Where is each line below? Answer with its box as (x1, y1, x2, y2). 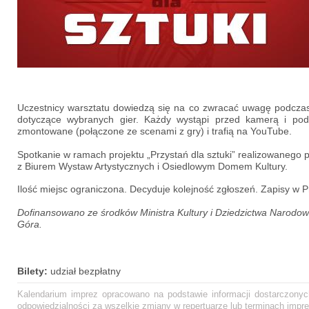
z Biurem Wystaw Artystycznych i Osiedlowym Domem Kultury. (17, 160, 288, 172)
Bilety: (17, 265, 50, 277)
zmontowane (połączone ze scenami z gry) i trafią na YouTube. (17, 125, 292, 137)
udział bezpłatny (50, 265, 121, 277)
